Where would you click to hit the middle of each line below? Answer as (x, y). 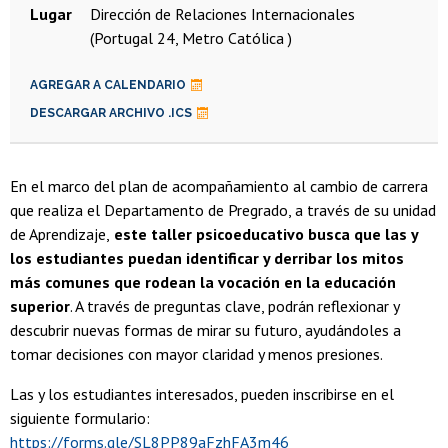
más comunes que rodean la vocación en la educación (203, 282)
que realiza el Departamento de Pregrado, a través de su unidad (223, 210)
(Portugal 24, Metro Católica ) (191, 38)
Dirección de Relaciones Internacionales (222, 14)
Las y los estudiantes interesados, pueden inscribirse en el (202, 394)
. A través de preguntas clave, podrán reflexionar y (234, 306)
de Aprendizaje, (60, 234)
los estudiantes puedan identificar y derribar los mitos (207, 258)
